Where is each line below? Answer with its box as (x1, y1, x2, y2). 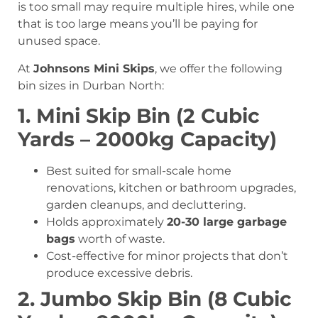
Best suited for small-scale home (46, 164, 231, 178)
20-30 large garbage (167, 215, 287, 229)
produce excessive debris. (46, 266, 192, 280)
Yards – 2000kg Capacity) (18, 127, 277, 152)
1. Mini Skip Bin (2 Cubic (18, 104, 260, 128)
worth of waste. (75, 232, 165, 246)
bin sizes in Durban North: (18, 78, 164, 92)
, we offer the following (155, 61, 283, 75)
